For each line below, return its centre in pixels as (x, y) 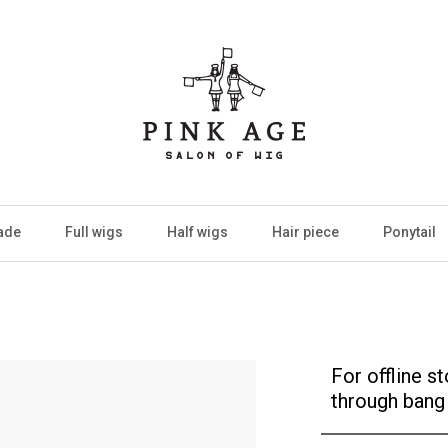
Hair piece (305, 232)
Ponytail (409, 232)
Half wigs (197, 232)
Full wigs (94, 232)
